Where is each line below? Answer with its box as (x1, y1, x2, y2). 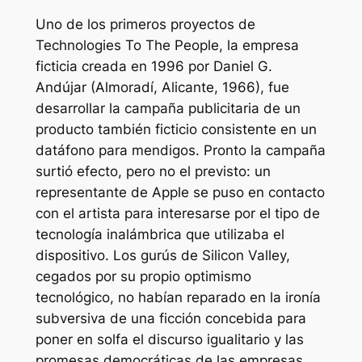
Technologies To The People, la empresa (35, 36, 299, 53)
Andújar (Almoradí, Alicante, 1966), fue (35, 78, 289, 95)
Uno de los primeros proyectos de (35, 15, 255, 32)
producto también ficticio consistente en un (35, 120, 317, 137)
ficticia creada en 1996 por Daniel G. (35, 57, 272, 74)
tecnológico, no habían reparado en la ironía (35, 288, 321, 305)
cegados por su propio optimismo (35, 267, 251, 284)
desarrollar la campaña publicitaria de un (35, 99, 301, 116)
